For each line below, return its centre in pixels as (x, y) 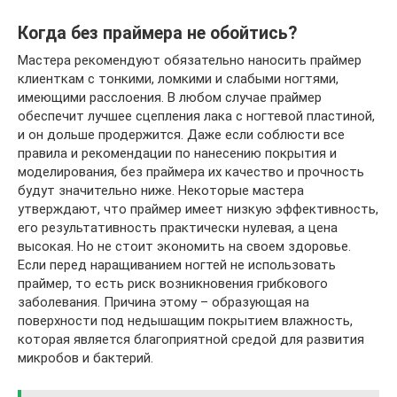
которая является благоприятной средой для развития (191, 339)
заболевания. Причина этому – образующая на (163, 302)
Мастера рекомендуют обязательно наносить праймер (190, 60)
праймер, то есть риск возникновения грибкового (173, 284)
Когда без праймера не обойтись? (157, 34)
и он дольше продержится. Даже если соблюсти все (181, 135)
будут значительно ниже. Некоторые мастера (161, 191)
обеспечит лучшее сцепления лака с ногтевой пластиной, (196, 116)
